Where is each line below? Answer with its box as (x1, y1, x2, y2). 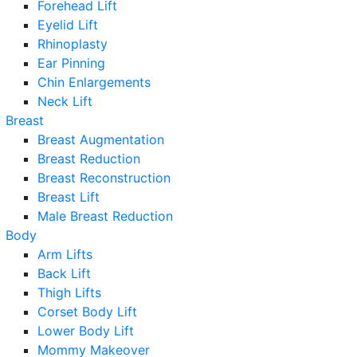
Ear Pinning (37, 55, 105, 71)
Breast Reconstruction (37, 170, 171, 186)
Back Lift (37, 265, 91, 281)
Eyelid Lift (37, 17, 98, 33)
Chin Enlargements (37, 74, 151, 90)
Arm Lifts (37, 246, 92, 262)
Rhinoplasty (37, 36, 108, 52)
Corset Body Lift (37, 304, 137, 320)
